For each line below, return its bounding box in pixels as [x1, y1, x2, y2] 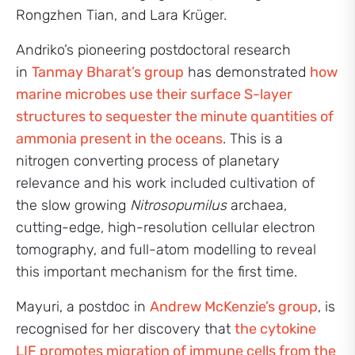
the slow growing [16, 197, 130, 214]
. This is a [223, 130, 283, 147]
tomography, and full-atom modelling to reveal [16, 241, 316, 258]
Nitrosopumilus [130, 197, 227, 214]
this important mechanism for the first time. [16, 263, 297, 281]
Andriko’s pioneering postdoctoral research [16, 41, 291, 59]
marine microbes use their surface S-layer [16, 86, 292, 103]
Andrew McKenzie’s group [150, 298, 318, 315]
